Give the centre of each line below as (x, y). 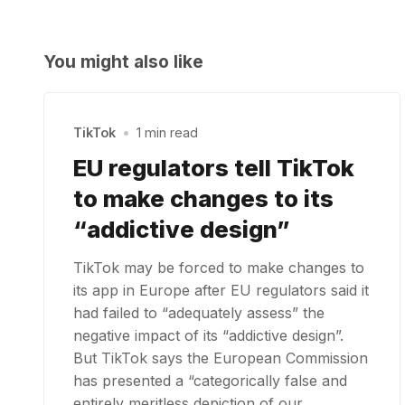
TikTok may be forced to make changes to (219, 267)
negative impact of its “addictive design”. (208, 335)
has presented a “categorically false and (210, 380)
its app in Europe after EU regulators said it (221, 290)
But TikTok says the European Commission (221, 358)
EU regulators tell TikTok (214, 167)
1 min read (168, 133)
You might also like (123, 61)
